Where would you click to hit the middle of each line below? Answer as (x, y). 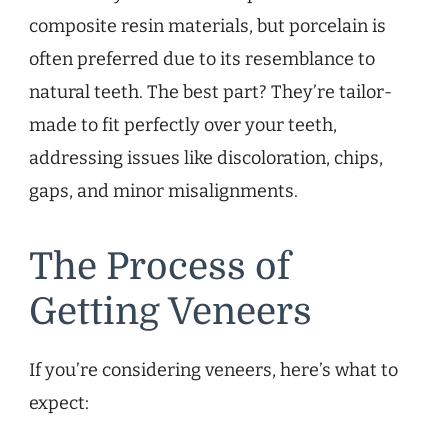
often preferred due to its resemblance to (202, 59)
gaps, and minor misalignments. (163, 191)
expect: (59, 402)
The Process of (159, 267)
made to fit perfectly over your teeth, (183, 125)
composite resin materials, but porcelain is (207, 26)
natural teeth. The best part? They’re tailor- (210, 92)
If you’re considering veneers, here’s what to (213, 369)
